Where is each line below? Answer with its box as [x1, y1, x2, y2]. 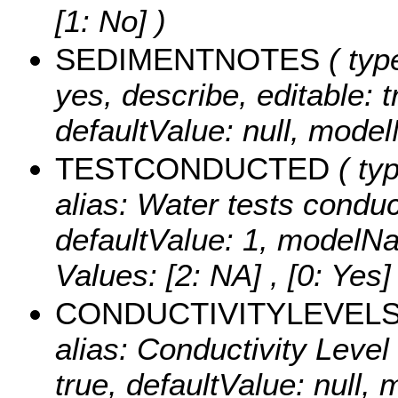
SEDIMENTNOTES [55, 42, 320, 77]
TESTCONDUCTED [55, 151, 330, 187]
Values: [55, 258, 166, 293]
